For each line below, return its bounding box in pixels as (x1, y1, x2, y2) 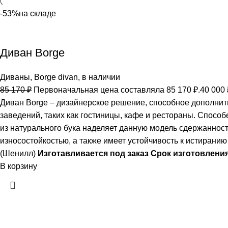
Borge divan (34, 72, 78, 81)
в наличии (82, 72, 120, 81)
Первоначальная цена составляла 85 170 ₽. (34, 85, 200, 94)
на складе (19, 9, 56, 18)
